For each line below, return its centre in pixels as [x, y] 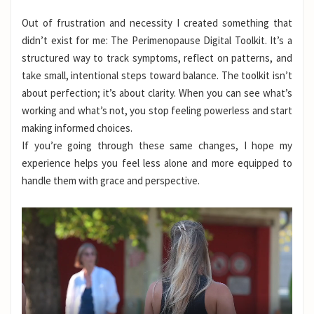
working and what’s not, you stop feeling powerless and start [157, 111]
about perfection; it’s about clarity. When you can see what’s [157, 93]
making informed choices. [77, 128]
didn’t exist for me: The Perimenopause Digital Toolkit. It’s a [157, 41]
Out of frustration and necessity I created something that [157, 23]
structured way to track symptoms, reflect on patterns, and [157, 58]
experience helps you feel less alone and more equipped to [157, 163]
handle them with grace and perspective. [111, 181]
